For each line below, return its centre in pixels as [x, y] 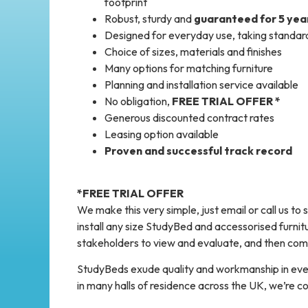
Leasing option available [162, 134]
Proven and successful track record [198, 150]
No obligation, [138, 101]
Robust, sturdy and [149, 18]
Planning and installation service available [201, 84]
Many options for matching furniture [189, 68]
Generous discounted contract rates [189, 117]
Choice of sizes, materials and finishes [193, 51]
